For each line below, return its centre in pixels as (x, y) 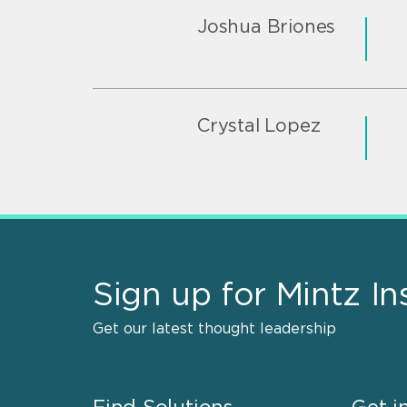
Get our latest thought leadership (214, 328)
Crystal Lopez (259, 126)
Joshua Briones (267, 27)
